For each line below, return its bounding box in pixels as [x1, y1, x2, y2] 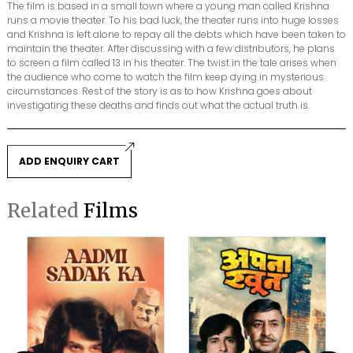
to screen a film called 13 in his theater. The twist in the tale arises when [7, 56, 336, 70]
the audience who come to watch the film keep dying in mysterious [7, 70, 324, 84]
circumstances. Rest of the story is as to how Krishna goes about [7, 84, 312, 98]
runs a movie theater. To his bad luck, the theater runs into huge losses [7, 13, 339, 28]
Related [7, 199, 84, 224]
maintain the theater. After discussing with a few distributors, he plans [7, 42, 335, 56]
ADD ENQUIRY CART [19, 154, 120, 169]
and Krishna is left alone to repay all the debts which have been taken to [7, 28, 346, 42]
